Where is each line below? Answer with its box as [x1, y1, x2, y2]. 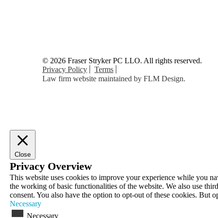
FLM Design [144, 74, 183, 83]
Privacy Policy [42, 65, 87, 73]
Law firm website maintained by [42, 74, 144, 83]
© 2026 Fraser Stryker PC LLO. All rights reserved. [42, 56, 202, 65]
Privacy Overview [10, 160, 92, 172]
